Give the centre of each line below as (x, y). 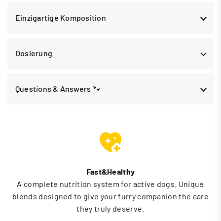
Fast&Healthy (110, 171)
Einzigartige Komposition (61, 18)
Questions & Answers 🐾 (58, 89)
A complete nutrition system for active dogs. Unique (110, 184)
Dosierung (34, 53)
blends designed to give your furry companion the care (110, 196)
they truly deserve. (110, 208)
